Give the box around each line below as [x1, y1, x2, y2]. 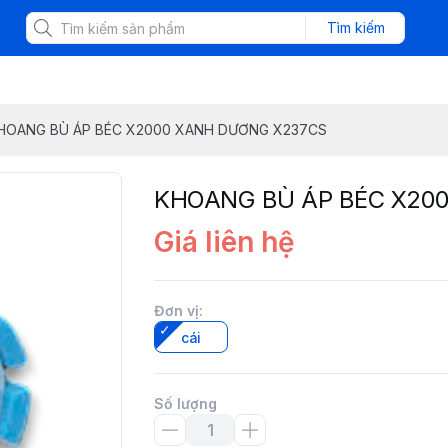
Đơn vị [154, 302, 199, 319]
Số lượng [154, 395, 217, 412]
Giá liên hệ [154, 225, 295, 259]
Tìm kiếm [326, 19, 385, 36]
